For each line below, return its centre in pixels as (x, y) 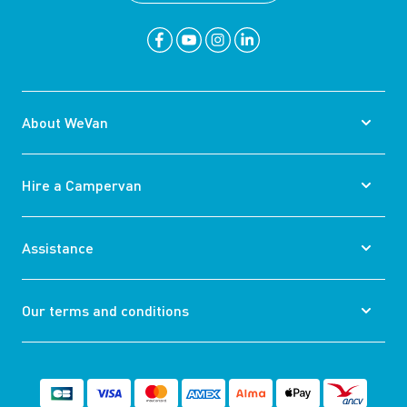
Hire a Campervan (82, 185)
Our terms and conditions (105, 311)
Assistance (58, 248)
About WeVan (65, 123)
